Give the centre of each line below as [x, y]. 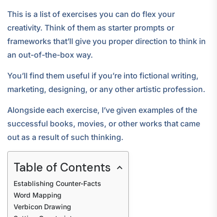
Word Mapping [38, 195]
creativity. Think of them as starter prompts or [91, 27]
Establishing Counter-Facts [57, 183]
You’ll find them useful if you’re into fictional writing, [103, 75]
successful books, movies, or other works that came [104, 123]
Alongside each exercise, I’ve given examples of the [102, 110]
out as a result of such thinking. [65, 137]
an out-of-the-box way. [50, 54]
